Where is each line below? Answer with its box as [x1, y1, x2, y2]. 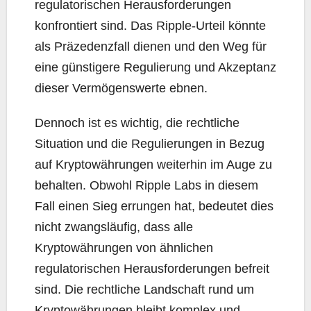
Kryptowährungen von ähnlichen [35, 241, 213, 255]
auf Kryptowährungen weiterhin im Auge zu [35, 158, 272, 172]
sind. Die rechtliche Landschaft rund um [35, 283, 254, 297]
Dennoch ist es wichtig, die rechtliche [35, 116, 239, 131]
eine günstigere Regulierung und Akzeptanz [35, 60, 276, 75]
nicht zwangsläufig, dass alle [35, 220, 193, 235]
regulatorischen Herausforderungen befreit [35, 262, 269, 276]
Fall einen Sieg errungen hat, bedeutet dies [35, 199, 274, 214]
